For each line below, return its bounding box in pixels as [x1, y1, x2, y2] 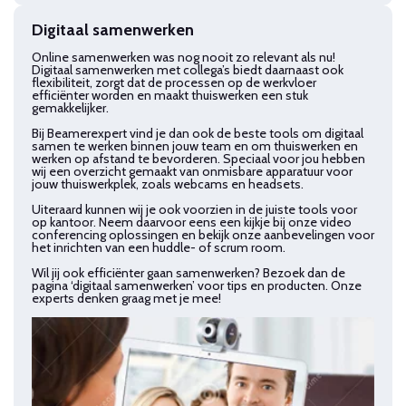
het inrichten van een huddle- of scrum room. [32, 238, 285, 256]
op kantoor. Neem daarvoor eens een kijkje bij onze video [32, 213, 352, 230]
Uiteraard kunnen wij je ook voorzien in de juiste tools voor [32, 200, 357, 217]
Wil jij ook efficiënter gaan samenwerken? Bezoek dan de [32, 264, 345, 281]
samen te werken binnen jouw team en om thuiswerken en [32, 137, 358, 154]
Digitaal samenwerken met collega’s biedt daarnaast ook [32, 61, 343, 78]
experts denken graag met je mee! [32, 289, 221, 306]
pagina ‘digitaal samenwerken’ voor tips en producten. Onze [32, 276, 362, 294]
